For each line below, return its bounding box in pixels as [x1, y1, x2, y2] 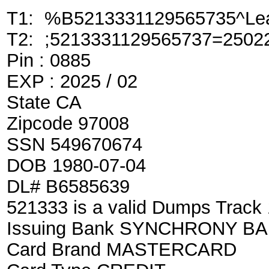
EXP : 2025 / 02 [7, 71, 138, 91]
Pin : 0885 [7, 50, 91, 70]
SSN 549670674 [7, 134, 142, 154]
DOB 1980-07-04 [7, 155, 146, 175]
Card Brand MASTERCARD [7, 239, 237, 259]
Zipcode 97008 [7, 113, 129, 133]
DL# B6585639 [7, 176, 130, 196]
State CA [7, 92, 82, 112]
